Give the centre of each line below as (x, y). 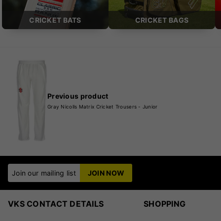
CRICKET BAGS (162, 20)
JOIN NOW (106, 173)
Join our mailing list (44, 173)
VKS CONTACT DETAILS (56, 203)
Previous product (78, 96)
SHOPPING (165, 203)
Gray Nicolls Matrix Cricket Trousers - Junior (103, 107)
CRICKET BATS (55, 20)
